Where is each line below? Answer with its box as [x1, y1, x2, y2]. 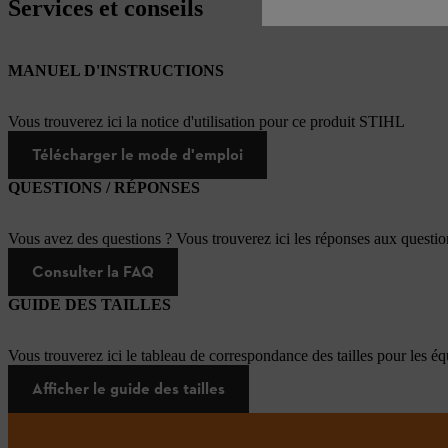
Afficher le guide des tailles [32, 378, 225, 398]
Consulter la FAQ [32, 261, 154, 281]
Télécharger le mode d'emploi [32, 144, 243, 164]
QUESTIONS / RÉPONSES [8, 178, 200, 196]
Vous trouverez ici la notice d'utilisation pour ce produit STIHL [8, 112, 405, 130]
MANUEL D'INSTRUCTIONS [8, 61, 224, 79]
